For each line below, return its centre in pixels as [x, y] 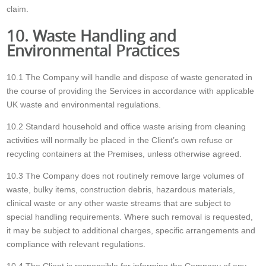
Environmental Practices [93, 51]
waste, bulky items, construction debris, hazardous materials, [121, 190]
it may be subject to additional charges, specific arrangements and [131, 231]
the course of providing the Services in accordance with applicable [131, 91]
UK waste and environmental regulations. [84, 105]
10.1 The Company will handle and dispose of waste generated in [130, 77]
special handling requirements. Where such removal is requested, [130, 217]
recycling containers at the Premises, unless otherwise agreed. [124, 154]
